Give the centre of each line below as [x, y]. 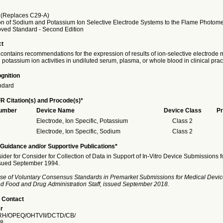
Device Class [182, 111]
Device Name [55, 111]
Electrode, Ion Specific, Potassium [82, 121]
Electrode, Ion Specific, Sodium [78, 131]
